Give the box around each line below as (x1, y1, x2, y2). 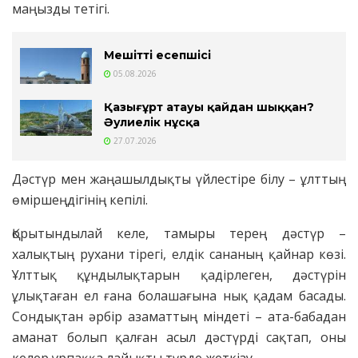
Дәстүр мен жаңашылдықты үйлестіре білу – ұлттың (12, 170, 346, 189)
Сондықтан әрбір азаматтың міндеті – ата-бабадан (12, 308, 346, 326)
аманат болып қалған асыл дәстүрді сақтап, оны (12, 328, 346, 347)
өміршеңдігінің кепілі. (12, 191, 148, 209)
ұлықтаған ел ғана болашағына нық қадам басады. (12, 287, 346, 305)
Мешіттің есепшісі (104, 48, 211, 63)
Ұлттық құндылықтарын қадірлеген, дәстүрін (12, 266, 346, 284)
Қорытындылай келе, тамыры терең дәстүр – (12, 225, 346, 243)
